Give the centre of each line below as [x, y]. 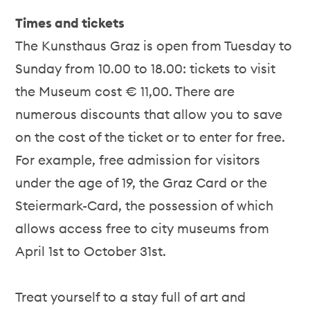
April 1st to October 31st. [91, 251]
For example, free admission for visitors [138, 160]
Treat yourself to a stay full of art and [131, 297]
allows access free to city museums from [143, 228]
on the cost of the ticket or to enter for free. [151, 137]
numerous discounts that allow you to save [149, 114]
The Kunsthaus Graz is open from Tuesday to [154, 46]
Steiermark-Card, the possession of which [145, 206]
